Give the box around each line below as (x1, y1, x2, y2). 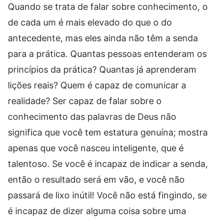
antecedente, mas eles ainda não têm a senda (8, 32, 198, 43)
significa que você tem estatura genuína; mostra (8, 127, 208, 137)
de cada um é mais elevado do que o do (8, 17, 172, 27)
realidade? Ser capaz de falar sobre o (8, 95, 162, 106)
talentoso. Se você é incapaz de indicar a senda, (8, 158, 208, 169)
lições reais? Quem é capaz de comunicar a (8, 80, 186, 90)
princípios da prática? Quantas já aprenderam (8, 64, 196, 75)
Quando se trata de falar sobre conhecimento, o (8, 1, 208, 12)
